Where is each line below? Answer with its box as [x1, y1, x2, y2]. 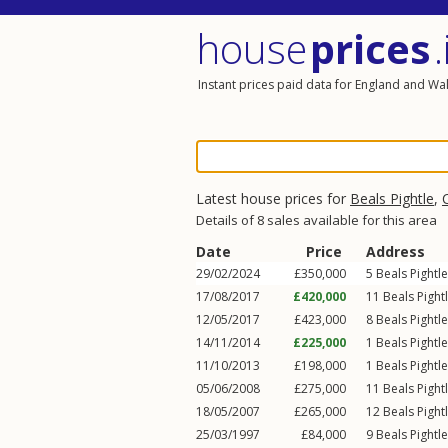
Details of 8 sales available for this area [196, 211, 437, 229]
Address [366, 242, 425, 261]
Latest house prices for [196, 189, 350, 208]
